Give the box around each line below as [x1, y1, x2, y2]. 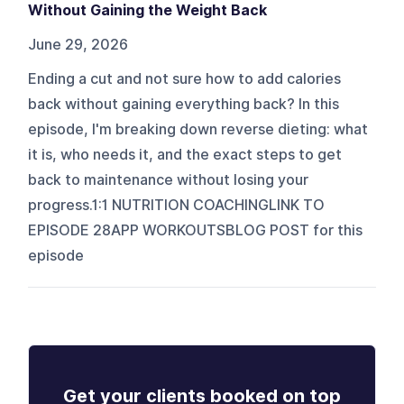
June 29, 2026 [28, 35, 129, 53]
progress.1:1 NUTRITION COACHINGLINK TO [28, 196, 326, 214]
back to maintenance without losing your [28, 170, 309, 188]
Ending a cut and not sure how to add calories [28, 69, 342, 87]
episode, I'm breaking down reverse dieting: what [28, 120, 369, 138]
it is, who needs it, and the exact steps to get [28, 145, 343, 163]
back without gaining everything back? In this [28, 95, 340, 113]
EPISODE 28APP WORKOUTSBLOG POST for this [28, 221, 363, 239]
